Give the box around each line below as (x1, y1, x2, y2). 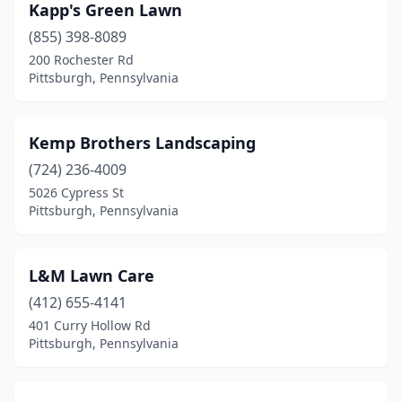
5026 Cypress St (29, 184, 124, 201)
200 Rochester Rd (29, 51, 134, 68)
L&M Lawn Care (29, 265, 154, 286)
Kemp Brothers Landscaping (29, 132, 256, 153)
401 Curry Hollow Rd (29, 317, 151, 334)
